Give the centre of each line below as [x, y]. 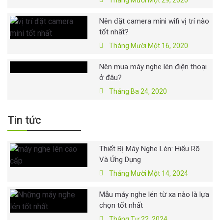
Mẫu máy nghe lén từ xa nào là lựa [154, 195]
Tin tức [24, 120]
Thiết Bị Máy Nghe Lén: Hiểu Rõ [150, 149]
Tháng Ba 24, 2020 [138, 92]
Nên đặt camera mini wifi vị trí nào [154, 21]
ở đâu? [111, 78]
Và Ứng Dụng [120, 160]
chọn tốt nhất [121, 206]
